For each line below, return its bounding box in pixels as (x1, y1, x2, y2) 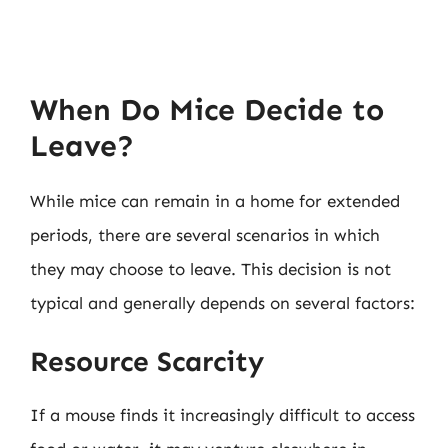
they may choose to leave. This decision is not (30, 258, 391, 279)
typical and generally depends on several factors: (30, 292, 415, 313)
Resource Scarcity (30, 345, 264, 378)
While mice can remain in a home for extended (30, 190, 400, 211)
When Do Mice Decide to (30, 91, 384, 128)
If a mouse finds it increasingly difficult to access (30, 405, 415, 425)
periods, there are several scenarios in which (30, 224, 380, 245)
